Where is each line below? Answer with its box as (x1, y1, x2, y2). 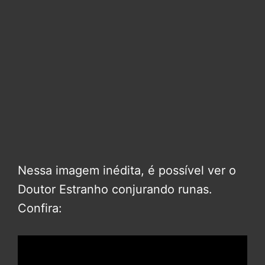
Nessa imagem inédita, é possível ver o (18, 163, 236, 178)
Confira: (18, 201, 62, 216)
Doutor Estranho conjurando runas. (18, 182, 212, 197)
